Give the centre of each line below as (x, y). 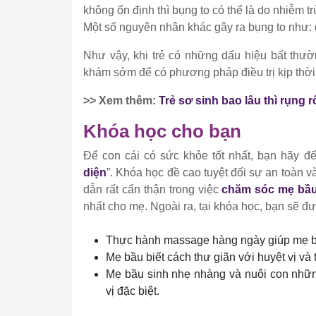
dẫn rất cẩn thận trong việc (153, 190)
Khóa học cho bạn (162, 132)
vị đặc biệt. (133, 291)
